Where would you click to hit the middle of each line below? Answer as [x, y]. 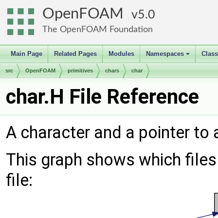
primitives [80, 71]
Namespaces [165, 54]
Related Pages [75, 54]
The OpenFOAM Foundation [98, 29]
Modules [121, 54]
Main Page [27, 54]
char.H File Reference [102, 97]
